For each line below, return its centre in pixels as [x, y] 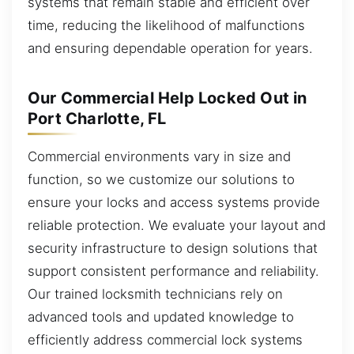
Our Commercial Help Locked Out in [168, 98]
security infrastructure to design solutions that [173, 248]
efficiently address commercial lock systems [165, 339]
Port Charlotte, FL [97, 119]
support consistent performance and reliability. [173, 271]
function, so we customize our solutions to [161, 179]
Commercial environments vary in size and [159, 156]
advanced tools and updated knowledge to [161, 316]
